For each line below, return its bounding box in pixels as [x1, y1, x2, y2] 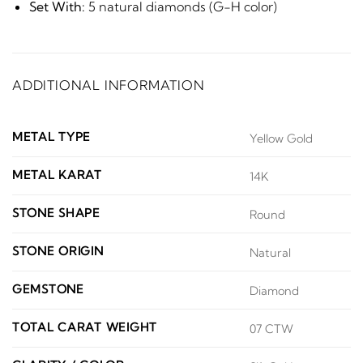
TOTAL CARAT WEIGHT [12, 320, 157, 335]
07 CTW [250, 321, 294, 336]
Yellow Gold [250, 130, 314, 146]
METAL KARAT [12, 168, 102, 183]
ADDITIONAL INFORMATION [12, 77, 205, 94]
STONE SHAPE [12, 206, 100, 221]
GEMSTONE [12, 282, 84, 297]
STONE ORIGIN [12, 244, 104, 259]
